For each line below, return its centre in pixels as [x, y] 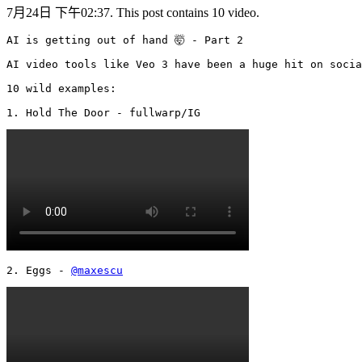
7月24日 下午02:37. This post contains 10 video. [133, 12]
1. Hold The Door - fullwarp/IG [107, 112]
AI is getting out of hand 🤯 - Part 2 [125, 40]
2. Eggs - [39, 270]
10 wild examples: [61, 88]
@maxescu [97, 270]
